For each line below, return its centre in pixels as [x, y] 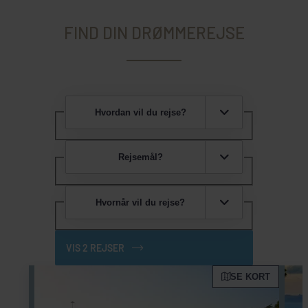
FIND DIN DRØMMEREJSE [154, 32]
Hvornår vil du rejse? [140, 202]
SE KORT [250, 277]
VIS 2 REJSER [95, 248]
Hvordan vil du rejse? [140, 112]
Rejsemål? [140, 157]
